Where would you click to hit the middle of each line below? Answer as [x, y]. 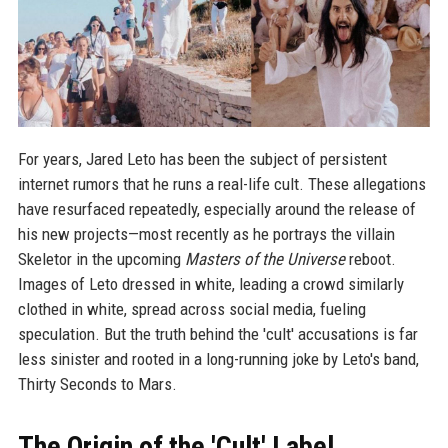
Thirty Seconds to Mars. [97, 384]
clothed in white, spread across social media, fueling [191, 309]
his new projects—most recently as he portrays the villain [206, 234]
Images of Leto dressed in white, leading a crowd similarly [210, 284]
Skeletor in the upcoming [101, 259]
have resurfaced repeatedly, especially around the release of [216, 209]
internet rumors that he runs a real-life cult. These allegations [221, 184]
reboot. [370, 259]
